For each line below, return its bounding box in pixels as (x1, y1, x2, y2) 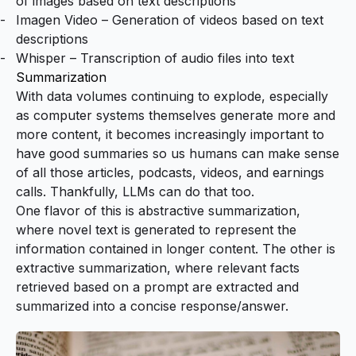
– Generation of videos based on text (98, 11, 323, 28)
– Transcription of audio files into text (66, 49, 294, 66)
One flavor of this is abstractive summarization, (16, 202, 300, 219)
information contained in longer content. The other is (16, 240, 335, 257)
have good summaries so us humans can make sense (16, 145, 339, 161)
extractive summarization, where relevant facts (16, 259, 300, 276)
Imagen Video (16, 11, 98, 28)
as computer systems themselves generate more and (16, 106, 335, 123)
